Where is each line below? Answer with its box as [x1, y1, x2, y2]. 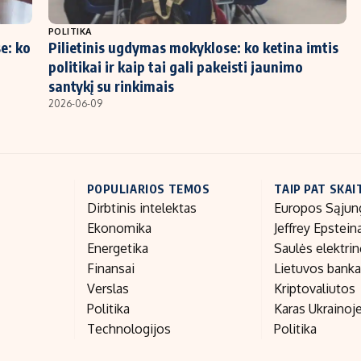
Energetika [86, 240, 148, 257]
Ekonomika [86, 220, 151, 237]
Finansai [86, 260, 135, 277]
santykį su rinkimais [48, 77, 174, 96]
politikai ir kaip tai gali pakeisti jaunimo [48, 57, 303, 77]
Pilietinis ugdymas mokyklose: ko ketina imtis [48, 38, 338, 57]
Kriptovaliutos [274, 280, 356, 297]
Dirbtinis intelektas [86, 200, 197, 217]
